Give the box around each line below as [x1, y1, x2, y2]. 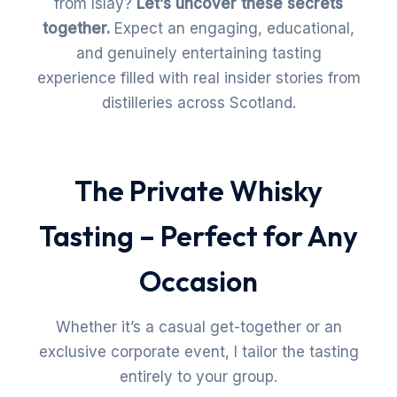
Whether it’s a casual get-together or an [55, 318, 342, 337]
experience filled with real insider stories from [36, 69, 361, 88]
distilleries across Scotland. [101, 94, 296, 113]
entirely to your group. [120, 368, 277, 386]
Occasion [139, 263, 258, 300]
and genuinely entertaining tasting [75, 44, 322, 63]
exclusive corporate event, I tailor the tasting [38, 343, 359, 362]
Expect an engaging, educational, [110, 19, 354, 38]
